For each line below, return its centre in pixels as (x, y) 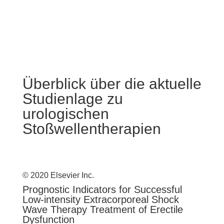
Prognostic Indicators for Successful (102, 189)
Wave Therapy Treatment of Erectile (102, 209)
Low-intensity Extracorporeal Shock (100, 199)
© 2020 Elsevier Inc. (58, 175)
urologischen (65, 114)
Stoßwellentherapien (91, 129)
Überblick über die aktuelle (112, 84)
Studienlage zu (72, 99)
